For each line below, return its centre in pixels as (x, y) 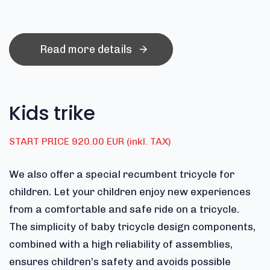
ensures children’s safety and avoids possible (120, 262)
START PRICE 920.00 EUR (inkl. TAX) (90, 142)
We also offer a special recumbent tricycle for (122, 174)
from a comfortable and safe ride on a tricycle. (125, 209)
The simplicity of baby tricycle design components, (132, 227)
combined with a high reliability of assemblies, (121, 244)
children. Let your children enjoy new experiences (130, 192)
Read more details (86, 50)
